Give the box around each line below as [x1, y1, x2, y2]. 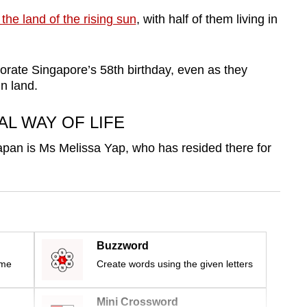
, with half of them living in [136, 12, 278, 27]
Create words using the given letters [97, 258, 253, 270]
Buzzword [97, 240, 149, 252]
